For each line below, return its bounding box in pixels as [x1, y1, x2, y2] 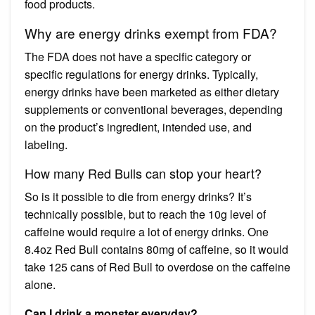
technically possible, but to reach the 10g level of [25, 205, 266, 222]
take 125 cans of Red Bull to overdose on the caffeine [25, 258, 290, 275]
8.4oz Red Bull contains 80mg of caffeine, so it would [25, 240, 288, 257]
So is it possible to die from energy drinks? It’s [25, 188, 252, 205]
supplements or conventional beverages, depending [25, 101, 283, 117]
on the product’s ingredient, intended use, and [25, 118, 252, 135]
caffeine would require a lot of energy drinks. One [25, 223, 269, 240]
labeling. [25, 136, 67, 153]
